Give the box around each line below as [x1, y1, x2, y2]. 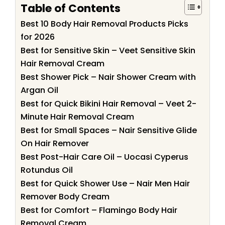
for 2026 [21, 31, 55, 43]
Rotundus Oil [21, 164, 73, 176]
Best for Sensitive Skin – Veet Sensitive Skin [21, 45, 195, 57]
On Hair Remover [21, 138, 89, 150]
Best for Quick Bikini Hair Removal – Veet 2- [21, 98, 196, 110]
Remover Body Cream [21, 191, 109, 203]
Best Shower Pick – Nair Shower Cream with [21, 71, 196, 83]
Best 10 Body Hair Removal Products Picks [21, 18, 188, 30]
